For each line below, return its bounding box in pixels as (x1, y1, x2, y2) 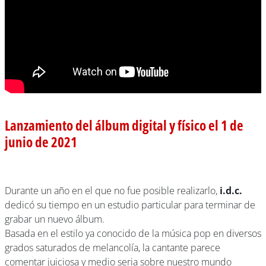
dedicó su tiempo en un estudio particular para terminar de (5, 198, 255, 211)
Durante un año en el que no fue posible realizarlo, (5, 184, 220, 197)
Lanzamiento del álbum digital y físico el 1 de (5, 116, 243, 135)
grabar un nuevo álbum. (5, 213, 104, 226)
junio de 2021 (5, 132, 77, 151)
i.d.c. (220, 184, 242, 197)
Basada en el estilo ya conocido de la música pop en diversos (5, 227, 261, 240)
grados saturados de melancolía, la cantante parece (5, 241, 220, 254)
